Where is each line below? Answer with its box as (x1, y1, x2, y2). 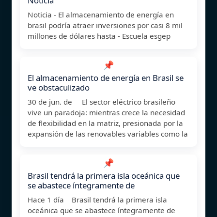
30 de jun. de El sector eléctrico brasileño (28, 96, 175, 107)
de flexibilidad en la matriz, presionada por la (28, 118, 183, 128)
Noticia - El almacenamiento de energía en (28, 9, 174, 19)
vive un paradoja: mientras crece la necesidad (28, 107, 185, 117)
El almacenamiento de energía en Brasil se (28, 72, 184, 83)
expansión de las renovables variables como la (28, 128, 188, 139)
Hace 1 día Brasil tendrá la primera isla (28, 194, 167, 204)
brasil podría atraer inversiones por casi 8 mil (28, 20, 183, 30)
